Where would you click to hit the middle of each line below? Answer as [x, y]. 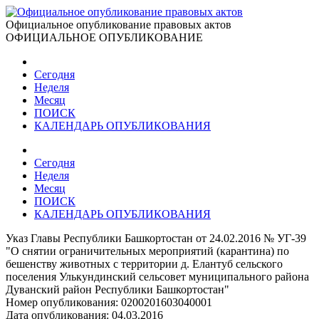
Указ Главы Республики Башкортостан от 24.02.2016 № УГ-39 [156, 238]
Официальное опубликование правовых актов [119, 25]
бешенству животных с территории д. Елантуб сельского [144, 264]
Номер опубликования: [63, 302]
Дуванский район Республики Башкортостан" [117, 289]
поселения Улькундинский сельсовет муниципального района [157, 277]
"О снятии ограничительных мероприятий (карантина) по [147, 251]
